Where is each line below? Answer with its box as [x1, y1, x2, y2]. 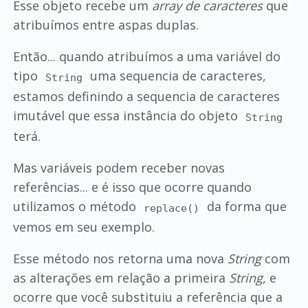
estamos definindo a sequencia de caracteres [12, 88, 280, 105]
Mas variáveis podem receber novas [12, 159, 225, 177]
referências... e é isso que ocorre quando [12, 179, 252, 196]
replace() [144, 201, 200, 214]
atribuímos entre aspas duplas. [12, 16, 199, 34]
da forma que [203, 198, 287, 215]
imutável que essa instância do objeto [12, 107, 241, 124]
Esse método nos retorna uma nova [12, 250, 228, 267]
